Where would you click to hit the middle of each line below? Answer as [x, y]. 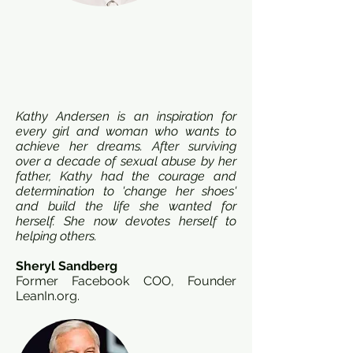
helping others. [56, 236]
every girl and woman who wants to [126, 131]
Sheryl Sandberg [67, 266]
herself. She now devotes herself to [126, 221]
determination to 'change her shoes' [126, 191]
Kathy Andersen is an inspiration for [126, 116]
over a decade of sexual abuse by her [126, 161]
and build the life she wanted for [126, 206]
